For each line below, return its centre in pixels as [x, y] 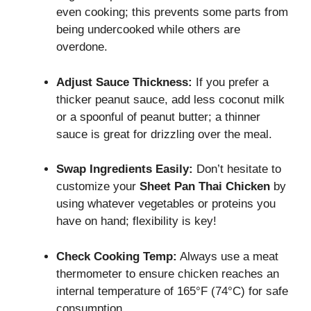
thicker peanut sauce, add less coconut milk [170, 99]
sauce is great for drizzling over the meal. [164, 134]
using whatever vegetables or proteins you [166, 204]
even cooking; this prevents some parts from [172, 12]
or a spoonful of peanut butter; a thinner [158, 117]
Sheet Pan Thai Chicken [205, 187]
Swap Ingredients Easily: [125, 169]
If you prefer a [230, 82]
